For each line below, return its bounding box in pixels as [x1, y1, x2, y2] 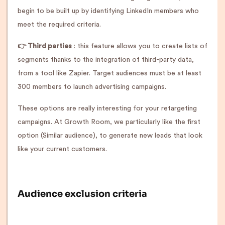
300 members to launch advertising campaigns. [18, 83, 166, 90]
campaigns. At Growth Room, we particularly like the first [18, 119, 200, 126]
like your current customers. [18, 146, 107, 153]
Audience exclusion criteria [18, 188, 147, 199]
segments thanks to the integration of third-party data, [18, 56, 194, 63]
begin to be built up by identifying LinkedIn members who [18, 8, 199, 15]
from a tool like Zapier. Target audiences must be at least [18, 70, 201, 77]
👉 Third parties [18, 43, 72, 50]
